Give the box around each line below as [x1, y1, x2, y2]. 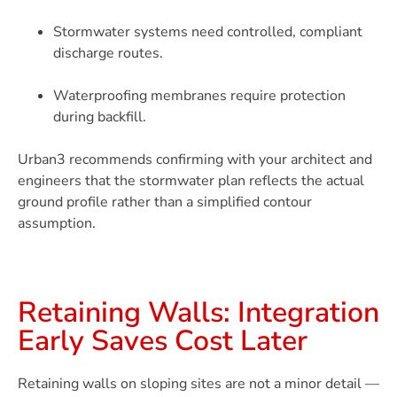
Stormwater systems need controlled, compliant [53, 22, 362, 43]
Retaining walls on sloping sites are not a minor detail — [18, 374, 379, 394]
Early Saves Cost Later [18, 322, 307, 361]
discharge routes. [53, 43, 163, 64]
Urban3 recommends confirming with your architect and [18, 150, 372, 170]
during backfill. [53, 107, 146, 128]
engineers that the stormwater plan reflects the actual [18, 171, 364, 191]
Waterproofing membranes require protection [53, 86, 346, 106]
